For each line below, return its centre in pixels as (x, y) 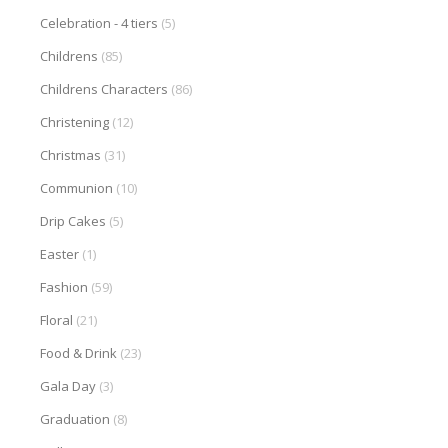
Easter (59, 253)
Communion (76, 187)
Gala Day (68, 385)
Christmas (70, 154)
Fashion (64, 286)
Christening (74, 121)
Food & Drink (78, 352)
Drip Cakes (73, 220)
